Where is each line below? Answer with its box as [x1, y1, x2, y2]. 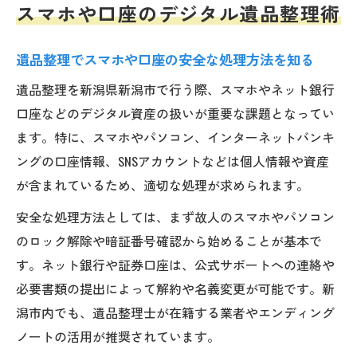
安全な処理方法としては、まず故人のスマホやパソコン [16, 206, 335, 226]
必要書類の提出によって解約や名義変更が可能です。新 [16, 278, 335, 298]
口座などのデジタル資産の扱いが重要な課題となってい [16, 103, 335, 123]
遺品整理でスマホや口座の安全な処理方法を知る [16, 48, 314, 69]
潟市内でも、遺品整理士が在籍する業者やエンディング [16, 302, 335, 322]
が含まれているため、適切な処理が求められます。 [16, 175, 309, 194]
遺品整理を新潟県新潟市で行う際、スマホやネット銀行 [16, 79, 335, 99]
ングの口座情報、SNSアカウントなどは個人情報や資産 [16, 151, 329, 171]
